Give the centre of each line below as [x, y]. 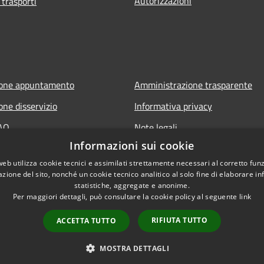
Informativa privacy [173, 106]
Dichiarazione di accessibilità [192, 149]
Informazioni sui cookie [132, 146]
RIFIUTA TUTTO [180, 220]
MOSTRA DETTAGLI [135, 248]
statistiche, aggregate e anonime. [132, 185]
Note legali [156, 128]
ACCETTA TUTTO [86, 221]
